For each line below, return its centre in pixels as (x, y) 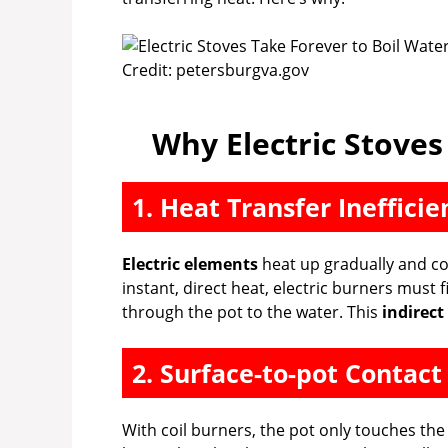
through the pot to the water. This (252, 312)
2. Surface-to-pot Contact (287, 373)
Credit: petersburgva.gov (215, 70)
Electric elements (190, 264)
